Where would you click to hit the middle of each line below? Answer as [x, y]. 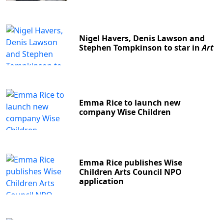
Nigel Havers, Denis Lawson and [142, 38]
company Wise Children [125, 112]
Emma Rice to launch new [130, 102]
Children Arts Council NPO [131, 172]
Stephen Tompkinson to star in [141, 47]
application [102, 181]
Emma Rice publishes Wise [131, 162]
